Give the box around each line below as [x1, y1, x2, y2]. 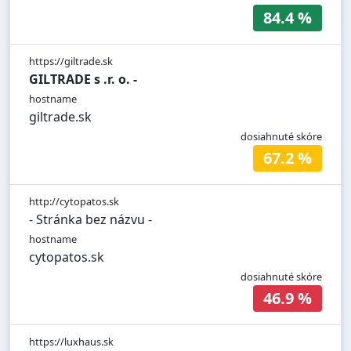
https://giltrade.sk [29, 54, 113, 69]
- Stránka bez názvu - [29, 211, 152, 229]
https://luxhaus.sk [29, 335, 114, 349]
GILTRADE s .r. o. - [29, 71, 137, 89]
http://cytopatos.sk [29, 194, 119, 209]
